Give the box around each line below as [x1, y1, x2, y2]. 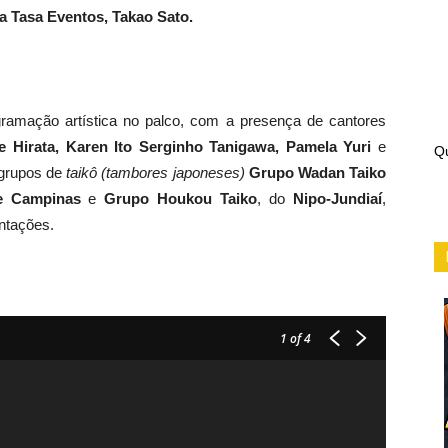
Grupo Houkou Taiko [104, 190, 258, 208]
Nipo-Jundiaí [293, 190, 383, 208]
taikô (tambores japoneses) [62, 164, 245, 182]
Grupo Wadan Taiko [248, 164, 387, 182]
